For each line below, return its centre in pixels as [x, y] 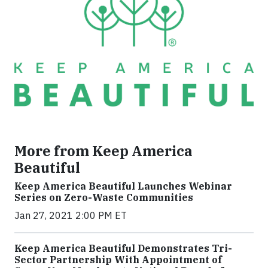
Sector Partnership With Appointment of [118, 259]
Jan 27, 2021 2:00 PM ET [71, 215]
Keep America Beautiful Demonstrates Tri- [123, 248]
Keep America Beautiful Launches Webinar [123, 186]
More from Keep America [103, 150]
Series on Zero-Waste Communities [104, 197]
